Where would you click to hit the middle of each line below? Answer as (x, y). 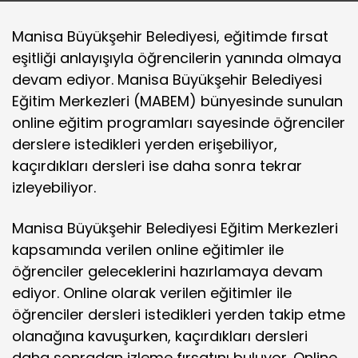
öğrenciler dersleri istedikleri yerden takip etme (179, 314)
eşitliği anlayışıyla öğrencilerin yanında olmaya (177, 58)
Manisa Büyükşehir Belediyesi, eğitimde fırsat (170, 36)
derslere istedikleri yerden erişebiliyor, (145, 144)
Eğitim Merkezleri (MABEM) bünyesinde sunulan (177, 101)
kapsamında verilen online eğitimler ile (148, 250)
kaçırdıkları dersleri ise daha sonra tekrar (157, 166)
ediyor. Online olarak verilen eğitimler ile (152, 293)
